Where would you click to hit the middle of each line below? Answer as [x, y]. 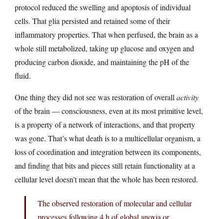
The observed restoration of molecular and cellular [115, 203]
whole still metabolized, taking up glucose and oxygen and [104, 48]
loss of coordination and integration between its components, [108, 152]
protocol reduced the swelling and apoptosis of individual [103, 7]
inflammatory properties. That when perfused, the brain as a [106, 34]
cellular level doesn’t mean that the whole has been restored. [106, 179]
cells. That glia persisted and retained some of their [92, 21]
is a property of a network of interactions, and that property [105, 124]
